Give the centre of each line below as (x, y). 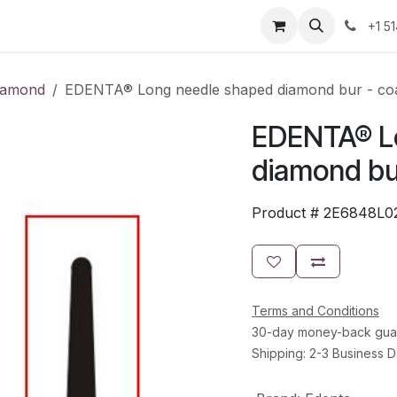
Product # (285, 213)
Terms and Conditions (315, 311)
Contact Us (124, 26)
